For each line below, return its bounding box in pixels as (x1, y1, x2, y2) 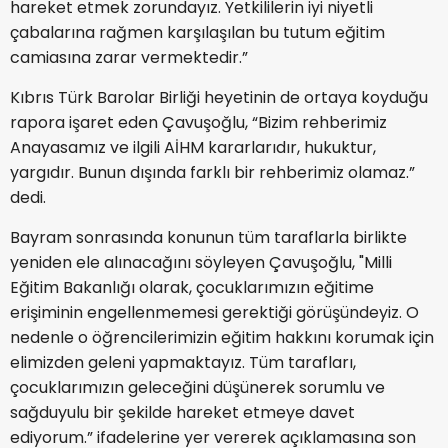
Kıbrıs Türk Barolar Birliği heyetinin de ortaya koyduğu (10, 85, 428, 109)
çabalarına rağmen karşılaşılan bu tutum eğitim (10, 20, 385, 44)
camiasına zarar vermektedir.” (10, 45, 248, 69)
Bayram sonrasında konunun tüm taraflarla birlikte (10, 225, 407, 249)
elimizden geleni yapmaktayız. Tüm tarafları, (10, 350, 356, 374)
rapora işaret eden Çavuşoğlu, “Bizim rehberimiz (10, 110, 387, 134)
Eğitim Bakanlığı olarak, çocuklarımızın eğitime (10, 275, 374, 299)
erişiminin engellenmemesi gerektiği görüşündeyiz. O (10, 300, 419, 324)
